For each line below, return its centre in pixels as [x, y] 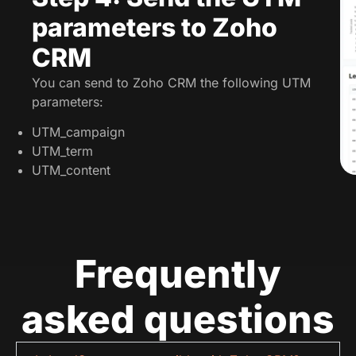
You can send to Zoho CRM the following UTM [171, 82]
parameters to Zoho [155, 27]
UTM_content [71, 170]
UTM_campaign [78, 132]
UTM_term [62, 151]
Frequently [178, 274]
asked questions [178, 319]
